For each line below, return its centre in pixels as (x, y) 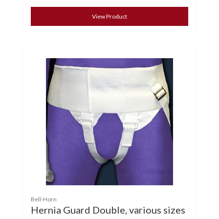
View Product (109, 16)
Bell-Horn (44, 199)
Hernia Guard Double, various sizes (108, 209)
